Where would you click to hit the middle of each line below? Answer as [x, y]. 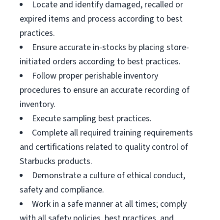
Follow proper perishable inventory [95, 76]
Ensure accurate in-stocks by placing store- [110, 47]
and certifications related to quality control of [104, 147]
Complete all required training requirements [112, 133]
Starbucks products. [56, 161]
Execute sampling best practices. [92, 119]
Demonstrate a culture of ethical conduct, [109, 176]
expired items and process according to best [101, 19]
